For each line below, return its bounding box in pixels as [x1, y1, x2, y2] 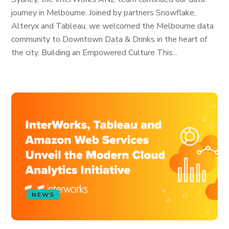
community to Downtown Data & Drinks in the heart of [11, 34, 208, 45]
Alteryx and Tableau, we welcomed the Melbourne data [11, 20, 214, 32]
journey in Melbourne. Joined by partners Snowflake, [11, 7, 196, 18]
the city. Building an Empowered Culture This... [11, 47, 178, 58]
